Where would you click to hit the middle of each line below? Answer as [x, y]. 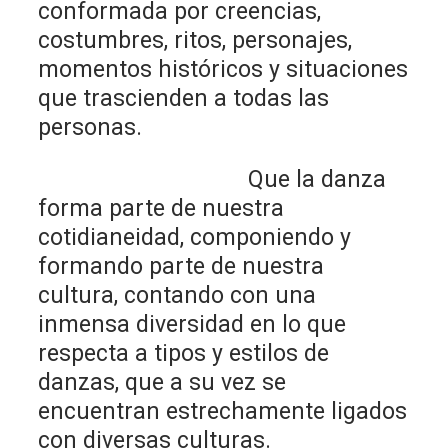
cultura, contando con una [177, 295]
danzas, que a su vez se [162, 382]
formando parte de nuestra [181, 266]
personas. [90, 127]
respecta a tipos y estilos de [184, 353]
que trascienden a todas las [184, 98]
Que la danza [212, 179]
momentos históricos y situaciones [223, 69]
